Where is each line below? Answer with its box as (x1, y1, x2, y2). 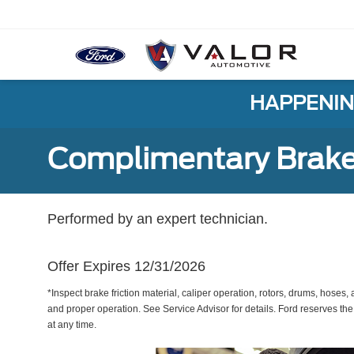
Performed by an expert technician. (47, 211, 268, 227)
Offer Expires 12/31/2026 (47, 258, 205, 274)
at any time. (47, 319, 96, 330)
